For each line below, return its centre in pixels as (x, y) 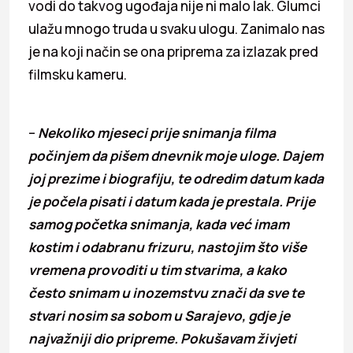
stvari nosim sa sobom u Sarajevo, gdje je (159, 315)
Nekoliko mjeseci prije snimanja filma (157, 132)
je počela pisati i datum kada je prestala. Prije (172, 201)
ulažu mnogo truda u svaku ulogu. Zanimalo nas (176, 28)
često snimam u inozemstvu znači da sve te (166, 292)
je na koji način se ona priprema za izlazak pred (173, 51)
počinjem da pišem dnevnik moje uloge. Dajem (176, 155)
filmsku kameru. (78, 74)
